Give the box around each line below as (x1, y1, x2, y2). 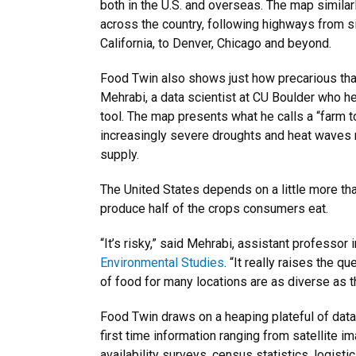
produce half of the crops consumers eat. (100, 201, 328, 216)
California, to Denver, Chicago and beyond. (100, 36, 331, 51)
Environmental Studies (100, 255, 224, 270)
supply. (100, 147, 139, 162)
